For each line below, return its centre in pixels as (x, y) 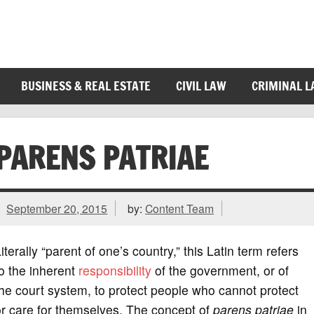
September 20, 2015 (57, 209)
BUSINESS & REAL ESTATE (86, 86)
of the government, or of (220, 270)
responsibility (115, 270)
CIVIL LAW (201, 86)
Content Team (180, 209)
